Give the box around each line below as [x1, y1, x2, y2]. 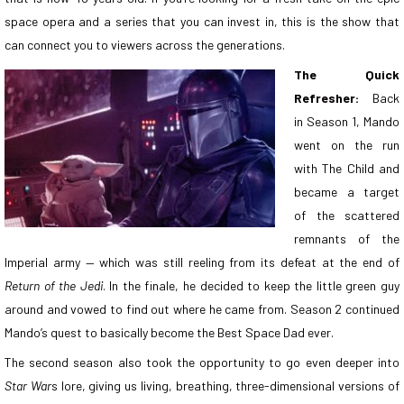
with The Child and [294, 160, 399, 176]
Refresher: [294, 89, 359, 106]
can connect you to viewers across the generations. [5, 36, 285, 52]
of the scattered [294, 207, 399, 223]
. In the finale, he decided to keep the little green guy [102, 277, 400, 293]
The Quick [294, 66, 399, 82]
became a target [294, 183, 399, 199]
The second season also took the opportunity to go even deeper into [5, 353, 399, 370]
